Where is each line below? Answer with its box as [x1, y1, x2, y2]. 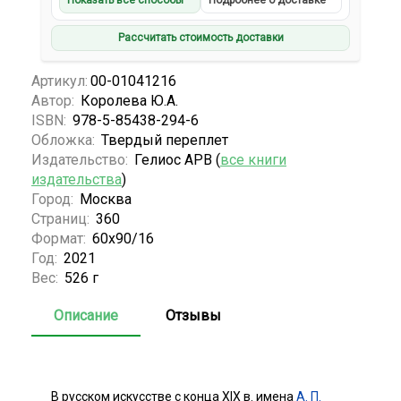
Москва [80, 190, 132, 208]
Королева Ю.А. [81, 91, 178, 109]
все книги [220, 150, 286, 168]
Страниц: [31, 209, 93, 227]
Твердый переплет [101, 131, 228, 149]
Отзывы [166, 306, 221, 324]
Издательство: [31, 150, 132, 168]
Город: [31, 190, 77, 208]
